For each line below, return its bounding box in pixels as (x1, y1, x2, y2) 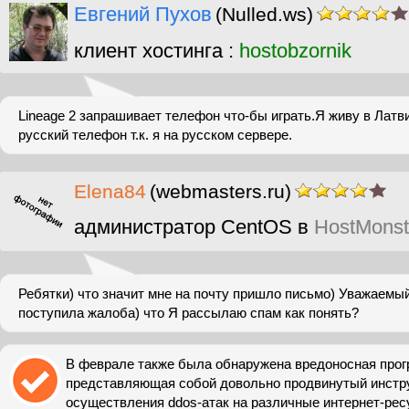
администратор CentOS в (74, 215, 314, 238)
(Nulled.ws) (215, 4, 313, 25)
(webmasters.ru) (150, 181, 291, 202)
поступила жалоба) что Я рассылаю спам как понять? (18, 305, 359, 320)
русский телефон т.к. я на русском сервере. (18, 127, 292, 142)
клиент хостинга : (74, 39, 239, 62)
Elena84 (74, 181, 146, 202)
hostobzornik (239, 39, 351, 62)
